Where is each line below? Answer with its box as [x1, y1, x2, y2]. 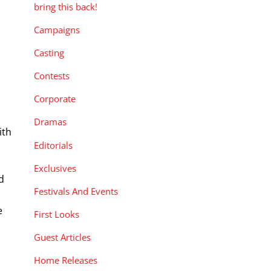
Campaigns [34, 23, 80, 36]
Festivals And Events [34, 184, 118, 197]
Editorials [34, 139, 73, 151]
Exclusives [34, 162, 76, 174]
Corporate [34, 93, 76, 105]
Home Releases [34, 254, 97, 267]
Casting [34, 47, 64, 59]
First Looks [34, 208, 79, 221]
